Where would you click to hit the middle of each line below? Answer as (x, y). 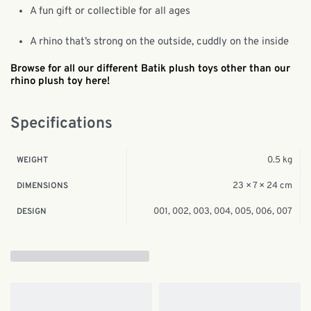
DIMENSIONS (43, 186)
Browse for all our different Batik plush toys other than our (150, 69)
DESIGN (32, 211)
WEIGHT (33, 160)
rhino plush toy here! (61, 82)
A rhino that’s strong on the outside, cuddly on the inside (160, 42)
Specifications (61, 124)
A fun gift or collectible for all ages (110, 11)
